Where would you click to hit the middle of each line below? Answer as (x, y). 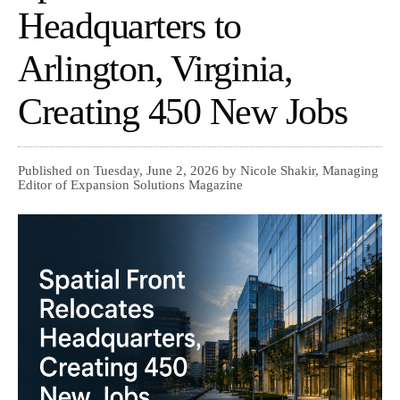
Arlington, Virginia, (155, 69)
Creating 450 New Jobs (183, 112)
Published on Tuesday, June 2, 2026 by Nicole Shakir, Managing (198, 171)
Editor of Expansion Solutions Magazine (130, 185)
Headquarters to (130, 26)
